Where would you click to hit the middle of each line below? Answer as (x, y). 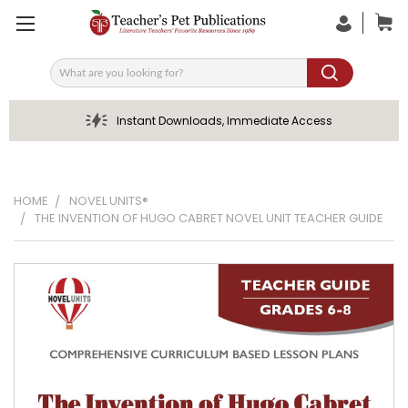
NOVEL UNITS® (109, 201)
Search (72, 79)
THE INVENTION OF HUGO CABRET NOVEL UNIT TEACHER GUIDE (209, 218)
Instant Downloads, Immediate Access (224, 121)
